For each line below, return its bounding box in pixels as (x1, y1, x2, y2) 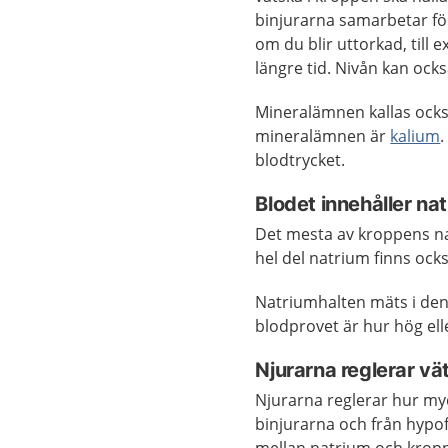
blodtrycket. (255, 149, 346, 171)
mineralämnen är (255, 125, 391, 147)
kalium (390, 125, 441, 147)
